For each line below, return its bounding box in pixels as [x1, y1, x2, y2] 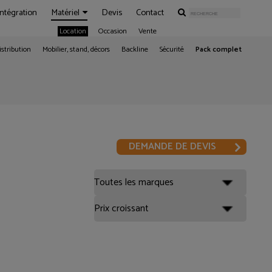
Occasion [98, 25, 127, 38]
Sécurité [160, 44, 184, 56]
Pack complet [195, 44, 242, 56]
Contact [136, 5, 164, 20]
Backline [121, 44, 148, 56]
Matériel [51, 5, 80, 20]
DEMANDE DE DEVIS [128, 138, 216, 155]
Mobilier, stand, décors [42, 44, 110, 56]
